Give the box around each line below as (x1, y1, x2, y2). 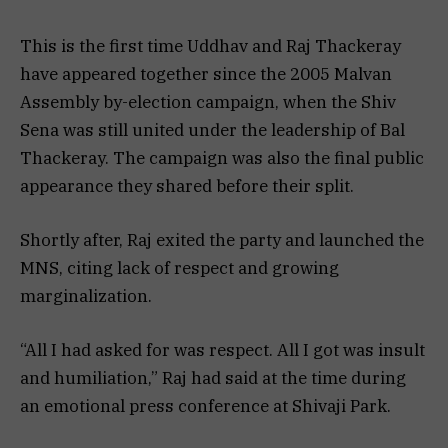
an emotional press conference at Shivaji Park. (20, 394, 391, 417)
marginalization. (20, 284, 152, 307)
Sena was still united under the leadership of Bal (20, 118, 405, 141)
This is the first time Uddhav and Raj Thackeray (20, 34, 401, 57)
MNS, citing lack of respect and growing (20, 256, 339, 279)
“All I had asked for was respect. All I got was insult (20, 338, 425, 361)
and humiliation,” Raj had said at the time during (20, 366, 406, 389)
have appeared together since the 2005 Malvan (20, 62, 392, 85)
